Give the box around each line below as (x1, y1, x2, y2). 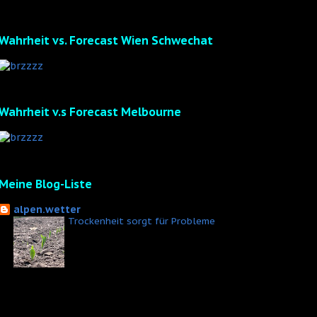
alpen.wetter (13, 202, 81, 216)
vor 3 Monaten (13, 273, 77, 285)
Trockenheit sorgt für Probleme (68, 214, 215, 227)
